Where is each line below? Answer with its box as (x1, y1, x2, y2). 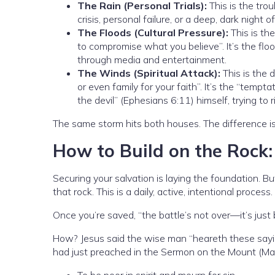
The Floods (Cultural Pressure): (77, 26, 228, 39)
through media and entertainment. (77, 53, 227, 66)
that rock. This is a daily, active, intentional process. (53, 185, 273, 198)
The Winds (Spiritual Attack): (77, 67, 220, 80)
